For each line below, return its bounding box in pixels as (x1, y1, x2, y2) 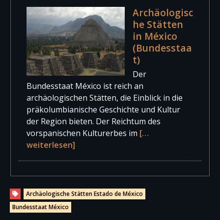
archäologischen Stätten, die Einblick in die (27, 92, 183, 104)
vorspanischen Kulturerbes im (27, 128, 139, 139)
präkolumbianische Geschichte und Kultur (27, 104, 180, 115)
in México (133, 29, 177, 43)
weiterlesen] (27, 139, 75, 151)
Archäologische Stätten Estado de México (26, 190, 143, 198)
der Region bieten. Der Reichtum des (27, 116, 161, 127)
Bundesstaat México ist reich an (27, 81, 143, 92)
